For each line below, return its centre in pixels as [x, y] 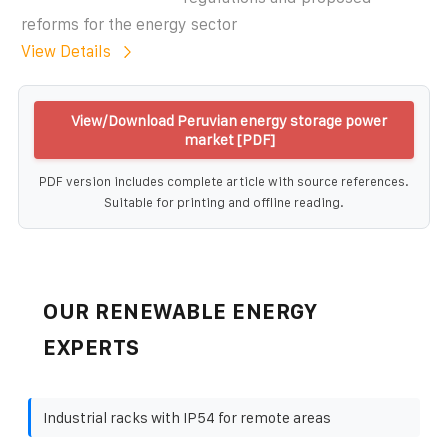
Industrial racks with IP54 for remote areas [187, 417]
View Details [66, 51]
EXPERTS [91, 347]
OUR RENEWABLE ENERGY [180, 311]
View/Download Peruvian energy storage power [229, 120]
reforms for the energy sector [129, 24]
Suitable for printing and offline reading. [224, 202]
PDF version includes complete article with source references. [224, 181]
